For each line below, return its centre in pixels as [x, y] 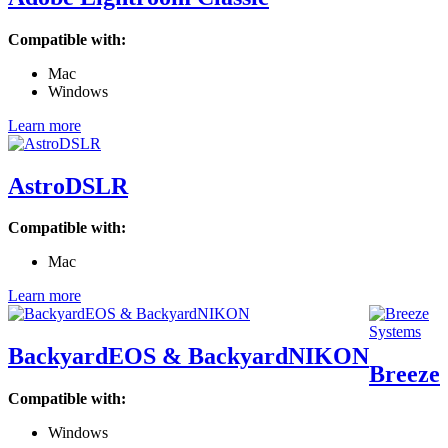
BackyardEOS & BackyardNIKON [188, 356]
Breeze [404, 374]
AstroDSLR [68, 185]
